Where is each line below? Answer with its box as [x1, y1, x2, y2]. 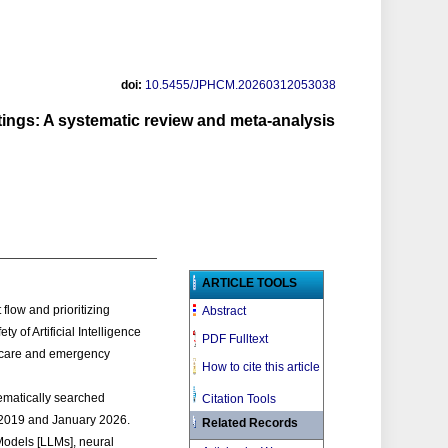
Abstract [202, 304, 247, 318]
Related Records [202, 416, 299, 430]
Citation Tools [202, 392, 277, 406]
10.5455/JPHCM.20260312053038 [145, 78, 337, 92]
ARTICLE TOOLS [202, 276, 298, 290]
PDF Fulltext [202, 332, 269, 346]
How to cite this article [202, 360, 321, 374]
